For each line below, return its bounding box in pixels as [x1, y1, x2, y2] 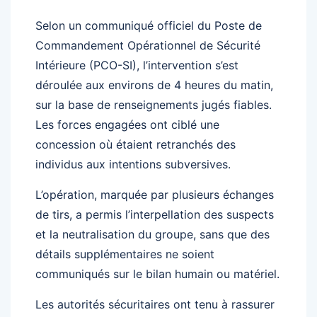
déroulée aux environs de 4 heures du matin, [35, 78, 273, 93]
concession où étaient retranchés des [35, 137, 236, 152]
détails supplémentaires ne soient [35, 247, 214, 262]
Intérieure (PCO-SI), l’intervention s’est [35, 58, 238, 73]
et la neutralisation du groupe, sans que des [35, 227, 270, 242]
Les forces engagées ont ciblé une [35, 117, 219, 132]
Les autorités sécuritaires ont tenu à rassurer [35, 297, 275, 312]
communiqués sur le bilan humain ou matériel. [35, 267, 279, 282]
